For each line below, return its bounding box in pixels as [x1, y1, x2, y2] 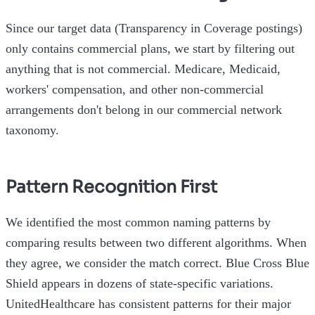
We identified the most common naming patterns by [6, 215, 271, 230]
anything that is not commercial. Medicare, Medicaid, [6, 62, 281, 77]
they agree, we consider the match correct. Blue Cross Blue [6, 256, 309, 271]
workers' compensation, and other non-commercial [6, 82, 264, 97]
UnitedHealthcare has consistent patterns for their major [6, 297, 291, 311]
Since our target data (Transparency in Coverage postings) [6, 21, 302, 36]
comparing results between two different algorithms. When [6, 236, 307, 250]
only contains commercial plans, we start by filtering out [6, 41, 295, 56]
